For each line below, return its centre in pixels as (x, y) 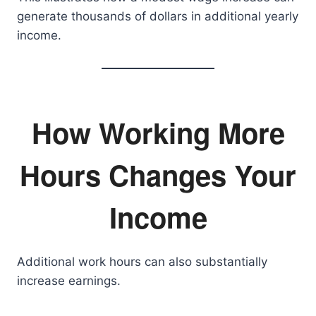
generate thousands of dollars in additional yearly (158, 16)
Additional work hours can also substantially (142, 262)
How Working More (158, 132)
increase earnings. (69, 281)
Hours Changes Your (158, 175)
